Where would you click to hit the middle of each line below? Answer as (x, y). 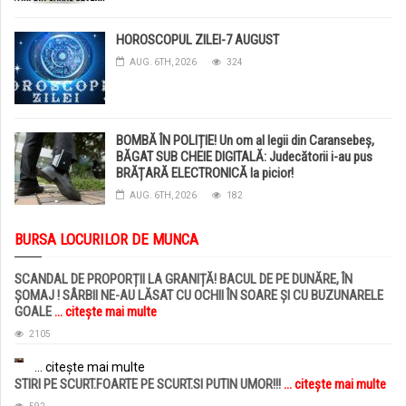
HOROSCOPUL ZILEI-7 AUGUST (198, 39)
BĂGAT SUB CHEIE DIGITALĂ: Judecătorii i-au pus (244, 156)
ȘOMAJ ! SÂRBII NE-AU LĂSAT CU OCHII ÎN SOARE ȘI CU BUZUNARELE (199, 295)
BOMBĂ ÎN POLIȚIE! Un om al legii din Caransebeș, (245, 140)
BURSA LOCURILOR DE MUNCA (106, 239)
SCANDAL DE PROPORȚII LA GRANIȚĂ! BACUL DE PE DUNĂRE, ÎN (184, 279)
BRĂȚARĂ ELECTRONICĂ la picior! (205, 173)
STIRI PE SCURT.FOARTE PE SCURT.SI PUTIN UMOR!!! (149, 384)
